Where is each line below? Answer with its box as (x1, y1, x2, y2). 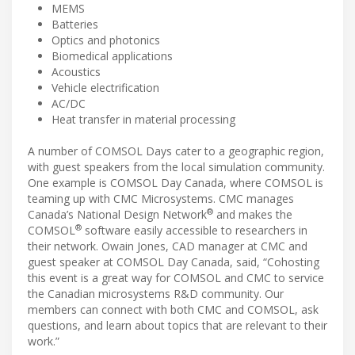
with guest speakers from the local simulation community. (28, 159, 325, 175)
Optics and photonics (52, 32, 160, 48)
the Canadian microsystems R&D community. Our (28, 286, 284, 302)
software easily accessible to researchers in (82, 223, 307, 239)
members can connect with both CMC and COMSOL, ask (28, 302, 319, 318)
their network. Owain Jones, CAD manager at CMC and (28, 239, 307, 254)
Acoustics (52, 64, 101, 80)
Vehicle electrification (52, 80, 159, 96)
